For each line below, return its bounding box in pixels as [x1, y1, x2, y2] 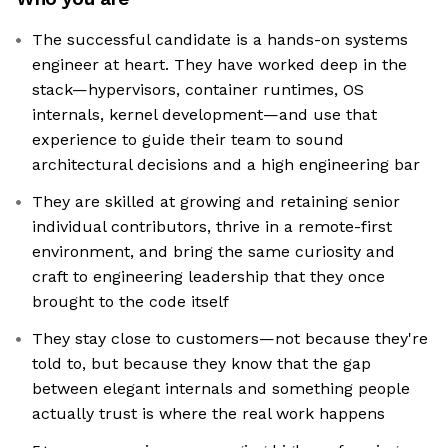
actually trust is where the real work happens [32, 404, 385, 424]
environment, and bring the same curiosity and [32, 242, 395, 262]
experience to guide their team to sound [32, 130, 344, 150]
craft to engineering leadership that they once [32, 267, 385, 287]
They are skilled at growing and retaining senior [32, 192, 400, 212]
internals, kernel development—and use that [32, 105, 377, 125]
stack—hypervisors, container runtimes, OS [32, 80, 364, 100]
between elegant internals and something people [32, 379, 410, 399]
